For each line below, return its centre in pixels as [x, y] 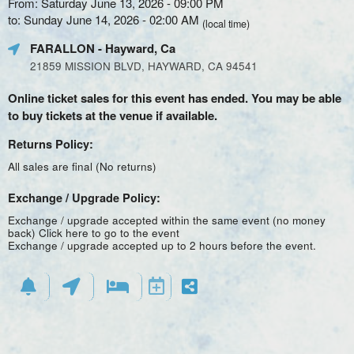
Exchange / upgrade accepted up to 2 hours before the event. [162, 245]
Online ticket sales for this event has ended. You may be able [175, 98]
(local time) [226, 24]
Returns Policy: [51, 144]
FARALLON [62, 48]
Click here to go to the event [109, 233]
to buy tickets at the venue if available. [113, 115]
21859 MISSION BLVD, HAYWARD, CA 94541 [144, 66]
